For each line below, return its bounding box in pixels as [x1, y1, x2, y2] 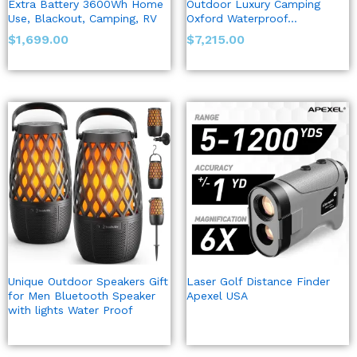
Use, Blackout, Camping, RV [8, 12, 157, 25]
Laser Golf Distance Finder [186, 275, 330, 288]
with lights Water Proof [8, 304, 133, 317]
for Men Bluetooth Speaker [8, 289, 155, 303]
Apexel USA [186, 289, 248, 303]
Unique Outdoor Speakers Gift [8, 275, 168, 288]
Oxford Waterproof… [186, 12, 297, 25]
